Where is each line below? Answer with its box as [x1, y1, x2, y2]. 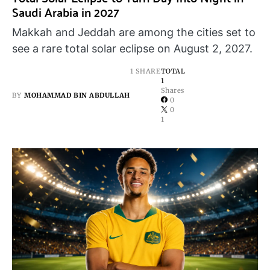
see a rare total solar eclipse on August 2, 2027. [12, 42, 253, 55]
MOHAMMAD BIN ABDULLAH [24, 90, 130, 99]
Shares [160, 86, 184, 95]
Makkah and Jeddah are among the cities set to [12, 25, 256, 39]
